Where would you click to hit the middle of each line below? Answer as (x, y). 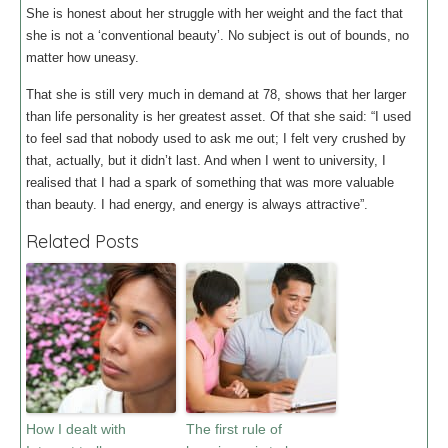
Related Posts (82, 241)
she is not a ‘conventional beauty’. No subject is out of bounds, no (217, 35)
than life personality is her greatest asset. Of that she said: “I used (218, 116)
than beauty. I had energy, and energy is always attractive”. (197, 204)
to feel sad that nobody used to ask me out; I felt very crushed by (216, 138)
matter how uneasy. (82, 57)
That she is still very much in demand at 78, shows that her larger (216, 94)
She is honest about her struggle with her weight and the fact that (214, 13)
